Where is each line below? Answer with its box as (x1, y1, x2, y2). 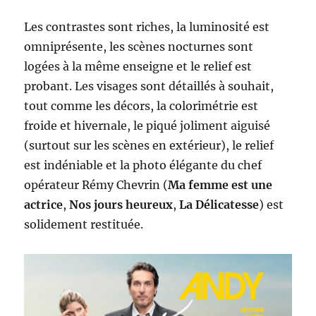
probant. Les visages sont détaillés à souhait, (24, 79, 274, 94)
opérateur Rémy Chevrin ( (24, 178, 169, 193)
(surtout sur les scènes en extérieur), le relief (24, 138, 274, 153)
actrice (24, 197, 63, 212)
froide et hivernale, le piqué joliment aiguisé (24, 119, 271, 133)
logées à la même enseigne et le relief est (24, 59, 253, 74)
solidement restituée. (24, 217, 144, 232)
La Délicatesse (179, 197, 260, 212)
